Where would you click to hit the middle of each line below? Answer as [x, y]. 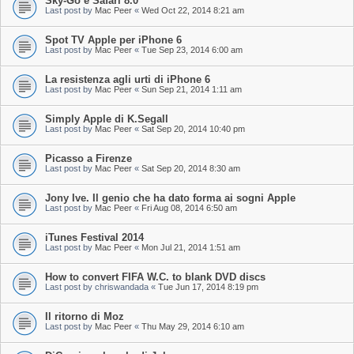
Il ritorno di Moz [85, 316]
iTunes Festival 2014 [94, 237]
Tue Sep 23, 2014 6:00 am [192, 50]
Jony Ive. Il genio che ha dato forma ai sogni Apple [170, 198]
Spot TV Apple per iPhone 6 [113, 40]
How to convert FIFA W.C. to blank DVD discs [155, 277]
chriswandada [122, 287]
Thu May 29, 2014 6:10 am [193, 326]
